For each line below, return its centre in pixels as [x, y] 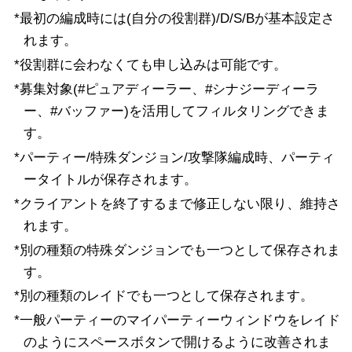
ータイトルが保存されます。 [110, 179]
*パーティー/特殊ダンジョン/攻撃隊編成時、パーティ [174, 157]
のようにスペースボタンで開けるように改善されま [177, 343]
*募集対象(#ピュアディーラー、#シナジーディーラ [166, 89]
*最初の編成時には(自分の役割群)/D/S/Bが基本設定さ [174, 18]
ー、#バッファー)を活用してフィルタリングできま [176, 111]
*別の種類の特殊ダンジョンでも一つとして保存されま [177, 250]
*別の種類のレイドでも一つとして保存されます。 [163, 296]
